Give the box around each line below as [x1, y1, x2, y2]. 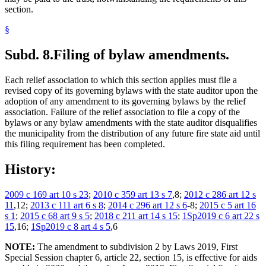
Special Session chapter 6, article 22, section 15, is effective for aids [5, 252, 257, 262]
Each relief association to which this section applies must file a [5, 75, 237, 85]
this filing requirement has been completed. [5, 139, 165, 150]
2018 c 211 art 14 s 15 [94, 210, 178, 221]
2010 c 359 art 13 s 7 [93, 189, 172, 199]
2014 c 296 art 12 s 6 [108, 199, 187, 210]
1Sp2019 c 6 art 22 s [182, 210, 259, 221]
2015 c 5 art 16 [199, 199, 256, 210]
